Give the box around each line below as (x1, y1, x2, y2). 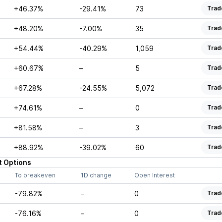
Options (3, 158, 31, 166)
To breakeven (14, 171, 55, 179)
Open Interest (134, 171, 175, 179)
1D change (80, 171, 111, 179)
